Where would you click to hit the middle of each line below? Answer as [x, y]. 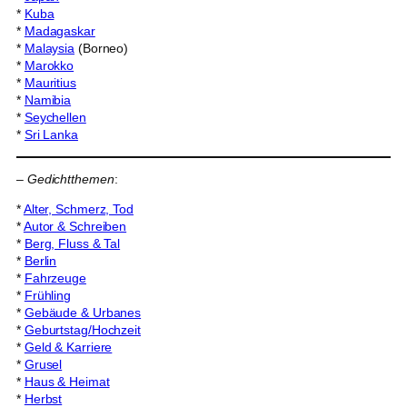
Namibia [48, 100]
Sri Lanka [51, 135]
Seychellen [55, 118]
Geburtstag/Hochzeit [82, 330]
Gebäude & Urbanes [83, 313]
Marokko [49, 66]
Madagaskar [60, 31]
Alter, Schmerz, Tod [78, 209]
